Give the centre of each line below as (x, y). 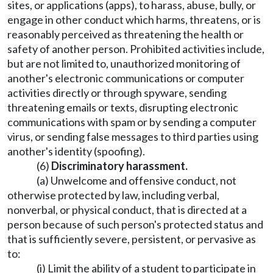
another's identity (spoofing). (76, 151)
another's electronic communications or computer (126, 78)
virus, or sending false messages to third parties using (133, 136)
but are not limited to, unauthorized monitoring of (124, 63)
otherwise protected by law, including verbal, (113, 195)
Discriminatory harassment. (119, 166)
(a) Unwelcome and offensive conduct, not (136, 180)
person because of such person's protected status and (135, 224)
